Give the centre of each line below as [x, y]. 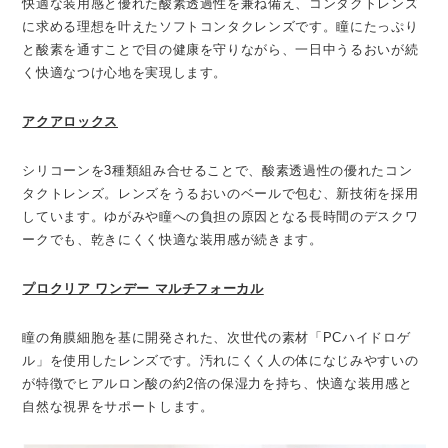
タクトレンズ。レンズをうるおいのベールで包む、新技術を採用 [220, 194]
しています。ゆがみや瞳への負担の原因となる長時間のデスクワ [220, 217]
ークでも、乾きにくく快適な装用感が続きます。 [172, 240]
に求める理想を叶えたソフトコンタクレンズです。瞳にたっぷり [220, 27]
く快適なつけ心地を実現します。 [125, 73]
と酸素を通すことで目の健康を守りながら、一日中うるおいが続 [220, 50]
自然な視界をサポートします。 [118, 407]
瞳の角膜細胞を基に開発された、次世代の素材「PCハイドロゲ [216, 338]
